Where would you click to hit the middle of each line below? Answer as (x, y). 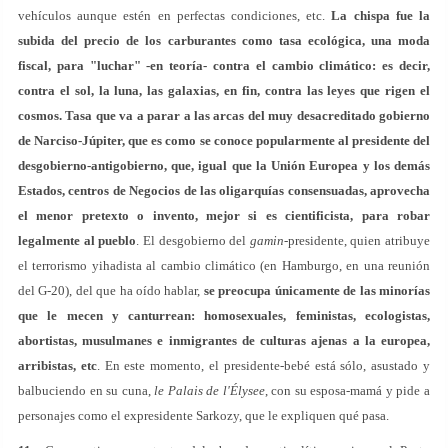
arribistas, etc (57, 365)
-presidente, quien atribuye (356, 240)
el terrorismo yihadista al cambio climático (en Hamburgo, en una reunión (224, 265)
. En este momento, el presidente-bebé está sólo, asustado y (263, 365)
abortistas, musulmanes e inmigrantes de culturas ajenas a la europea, (224, 340)
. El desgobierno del (193, 240)
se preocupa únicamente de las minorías (317, 290)
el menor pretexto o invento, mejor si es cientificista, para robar (224, 215)
